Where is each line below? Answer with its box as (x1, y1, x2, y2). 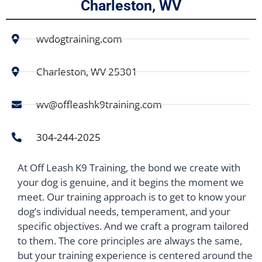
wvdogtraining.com (36, 32, 123, 46)
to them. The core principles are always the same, (18, 234, 242, 247)
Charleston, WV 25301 (36, 65, 138, 78)
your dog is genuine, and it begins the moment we (18, 175, 244, 189)
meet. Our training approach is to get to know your (18, 190, 246, 204)
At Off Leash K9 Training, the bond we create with (18, 161, 240, 174)
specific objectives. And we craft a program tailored (18, 219, 249, 233)
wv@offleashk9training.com (36, 98, 163, 111)
